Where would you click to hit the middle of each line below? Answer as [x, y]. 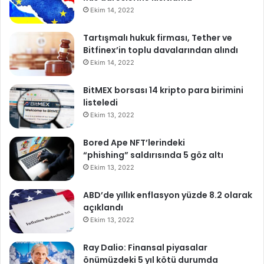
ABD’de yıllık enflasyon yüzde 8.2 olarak [168, 195]
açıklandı [103, 208]
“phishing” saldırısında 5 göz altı [153, 155]
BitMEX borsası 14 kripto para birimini [163, 90]
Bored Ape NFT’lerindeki [134, 143]
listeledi [100, 103]
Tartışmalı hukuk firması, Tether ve [158, 38]
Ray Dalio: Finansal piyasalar [145, 248]
